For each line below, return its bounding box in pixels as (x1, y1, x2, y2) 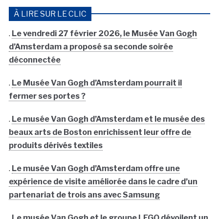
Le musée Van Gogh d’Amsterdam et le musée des (11, 114, 205, 124)
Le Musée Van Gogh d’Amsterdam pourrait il (11, 78, 182, 88)
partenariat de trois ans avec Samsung (8, 190, 160, 200)
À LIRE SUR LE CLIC (13, 9, 87, 19)
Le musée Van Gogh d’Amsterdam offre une (11, 164, 180, 174)
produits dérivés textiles (8, 141, 103, 151)
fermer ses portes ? (8, 91, 86, 101)
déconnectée (8, 55, 61, 65)
